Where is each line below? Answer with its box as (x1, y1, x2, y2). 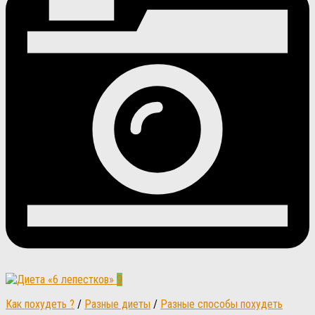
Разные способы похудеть (160, 297, 283, 311)
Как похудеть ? (6, 297, 75, 311)
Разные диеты (84, 297, 150, 311)
